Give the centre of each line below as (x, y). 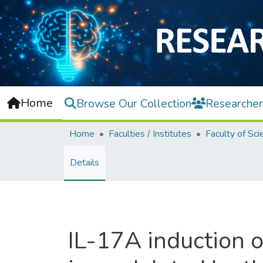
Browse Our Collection (134, 103)
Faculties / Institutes (150, 134)
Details (85, 163)
